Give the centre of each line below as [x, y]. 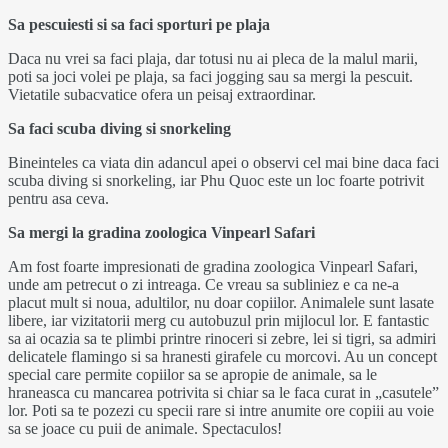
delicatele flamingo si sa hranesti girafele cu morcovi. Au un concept [222, 356]
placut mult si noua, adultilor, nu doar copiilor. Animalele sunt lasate [221, 302]
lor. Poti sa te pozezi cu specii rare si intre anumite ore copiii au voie [221, 410]
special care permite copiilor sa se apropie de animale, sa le [192, 374]
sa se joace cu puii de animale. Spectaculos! [145, 428]
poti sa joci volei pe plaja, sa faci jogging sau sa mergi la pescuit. [210, 76]
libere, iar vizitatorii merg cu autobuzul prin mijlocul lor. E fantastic [218, 320]
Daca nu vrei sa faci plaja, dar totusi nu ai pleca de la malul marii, [213, 58]
